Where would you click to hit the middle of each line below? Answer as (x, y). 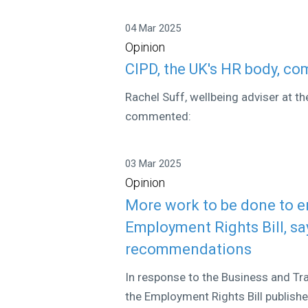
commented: (158, 116)
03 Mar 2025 (153, 164)
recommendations (189, 249)
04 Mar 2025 (153, 28)
